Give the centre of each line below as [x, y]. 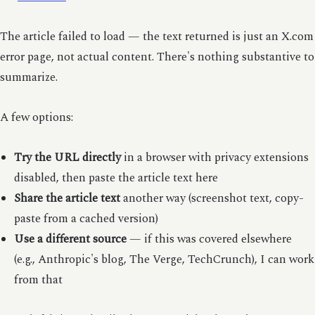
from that [38, 280]
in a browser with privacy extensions [214, 157]
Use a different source [70, 239]
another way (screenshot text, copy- [212, 198]
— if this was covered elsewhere [209, 239]
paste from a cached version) [86, 219]
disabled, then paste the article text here [116, 178]
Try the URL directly [67, 157]
